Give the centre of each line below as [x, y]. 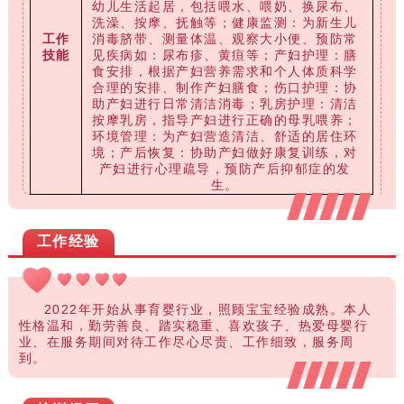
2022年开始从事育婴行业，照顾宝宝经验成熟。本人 [208, 310]
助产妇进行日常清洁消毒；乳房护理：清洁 [225, 105]
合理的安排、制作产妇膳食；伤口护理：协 [225, 88]
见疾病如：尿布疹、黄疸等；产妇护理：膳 [225, 56]
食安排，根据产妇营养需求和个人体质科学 [225, 72]
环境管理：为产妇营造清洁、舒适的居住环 [225, 137]
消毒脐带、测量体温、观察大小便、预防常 [225, 40]
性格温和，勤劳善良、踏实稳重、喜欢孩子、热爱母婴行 [193, 326]
